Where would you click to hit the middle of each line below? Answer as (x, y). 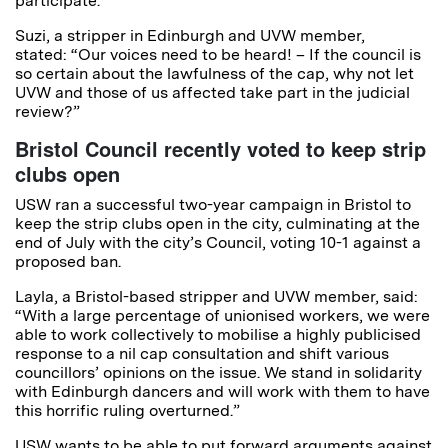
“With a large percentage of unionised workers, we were (222, 316)
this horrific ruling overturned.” (127, 411)
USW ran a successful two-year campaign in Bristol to (213, 205)
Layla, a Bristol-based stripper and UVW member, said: (216, 297)
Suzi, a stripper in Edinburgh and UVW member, (190, 36)
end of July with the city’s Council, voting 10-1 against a (218, 243)
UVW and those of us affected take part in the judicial (212, 93)
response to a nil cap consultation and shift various (202, 354)
